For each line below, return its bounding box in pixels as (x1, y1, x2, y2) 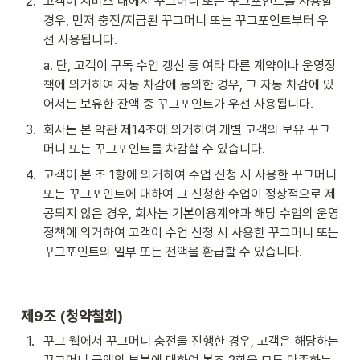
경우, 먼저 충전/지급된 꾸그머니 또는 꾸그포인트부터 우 (43, 12, 329, 28)
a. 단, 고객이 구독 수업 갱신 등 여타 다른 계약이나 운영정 (43, 57, 336, 73)
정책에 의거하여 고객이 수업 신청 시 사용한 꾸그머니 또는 (43, 224, 339, 240)
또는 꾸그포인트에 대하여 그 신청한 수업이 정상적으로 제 (43, 186, 336, 202)
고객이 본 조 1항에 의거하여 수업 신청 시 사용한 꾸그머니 (43, 166, 337, 182)
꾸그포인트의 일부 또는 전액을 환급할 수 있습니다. (43, 243, 302, 260)
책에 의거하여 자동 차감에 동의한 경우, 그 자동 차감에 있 (43, 76, 334, 92)
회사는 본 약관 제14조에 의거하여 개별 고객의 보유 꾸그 (43, 121, 330, 137)
